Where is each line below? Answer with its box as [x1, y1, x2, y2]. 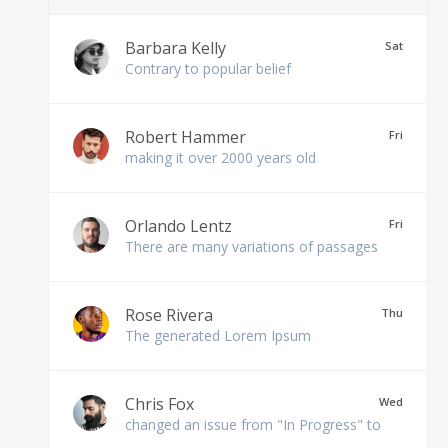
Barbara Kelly [125, 37, 226, 59]
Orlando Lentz [125, 215, 232, 237]
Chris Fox [125, 393, 194, 415]
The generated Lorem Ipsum [125, 326, 311, 345]
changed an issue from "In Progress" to [125, 415, 381, 434]
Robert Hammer [125, 126, 246, 148]
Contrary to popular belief [125, 59, 291, 78]
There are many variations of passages [125, 237, 378, 256]
